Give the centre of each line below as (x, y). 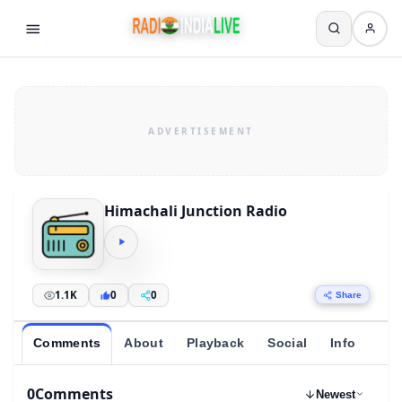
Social (288, 343)
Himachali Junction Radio (196, 210)
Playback (215, 343)
